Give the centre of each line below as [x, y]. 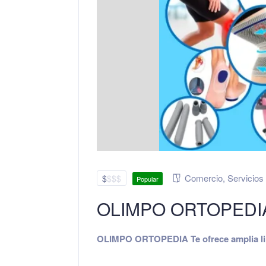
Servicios [246, 178]
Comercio [204, 178]
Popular [148, 179]
